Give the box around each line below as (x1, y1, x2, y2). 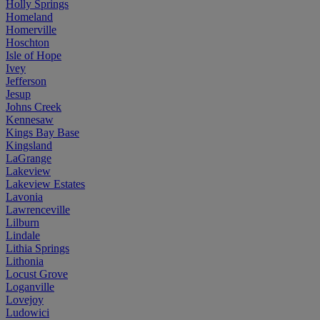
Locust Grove (6, 267, 68, 280)
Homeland (6, 10, 53, 23)
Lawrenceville (6, 203, 70, 216)
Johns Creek (6, 100, 61, 113)
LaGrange (6, 151, 51, 164)
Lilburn (6, 216, 39, 229)
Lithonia (6, 254, 44, 267)
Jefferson (6, 74, 46, 87)
